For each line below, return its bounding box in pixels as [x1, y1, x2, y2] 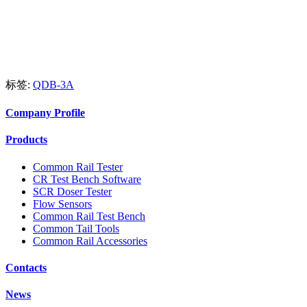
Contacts [5, 261, 47, 273]
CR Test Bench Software [33, 173, 141, 185]
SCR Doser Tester [33, 185, 112, 197]
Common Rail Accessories [33, 234, 147, 247]
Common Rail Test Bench [33, 210, 145, 222]
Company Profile [5, 107, 85, 119]
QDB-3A [33, 78, 74, 90]
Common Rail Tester [33, 160, 123, 173]
